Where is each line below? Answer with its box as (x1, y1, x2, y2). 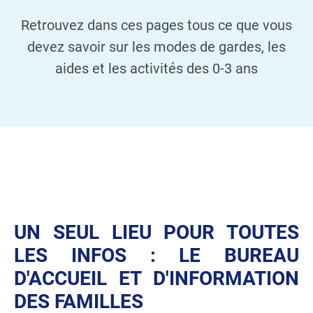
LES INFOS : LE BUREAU (14, 244, 299, 267)
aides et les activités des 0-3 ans (55, 60, 258, 77)
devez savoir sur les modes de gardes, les (27, 38, 286, 55)
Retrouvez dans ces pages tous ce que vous (21, 17, 292, 34)
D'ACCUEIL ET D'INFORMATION (14, 267, 299, 290)
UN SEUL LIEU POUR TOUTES (14, 221, 299, 244)
